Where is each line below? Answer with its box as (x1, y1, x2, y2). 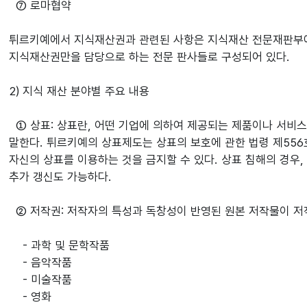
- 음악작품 (9, 256, 73, 269)
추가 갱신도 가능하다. (9, 170, 112, 184)
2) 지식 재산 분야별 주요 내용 (9, 84, 150, 98)
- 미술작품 (9, 273, 73, 286)
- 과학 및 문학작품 (9, 238, 110, 252)
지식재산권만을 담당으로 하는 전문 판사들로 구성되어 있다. (9, 50, 291, 64)
